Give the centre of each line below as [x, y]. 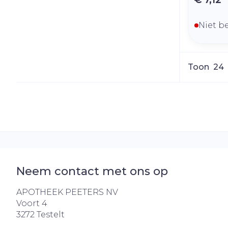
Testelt [51, 215]
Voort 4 [32, 204]
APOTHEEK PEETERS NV [67, 192]
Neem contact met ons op [92, 172]
